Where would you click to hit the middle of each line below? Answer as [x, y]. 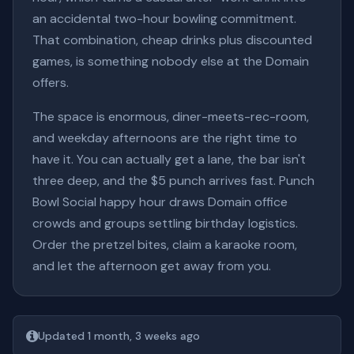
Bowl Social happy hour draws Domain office [160, 202]
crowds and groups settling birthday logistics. [165, 223]
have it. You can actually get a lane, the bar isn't [169, 159]
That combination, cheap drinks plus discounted [172, 40]
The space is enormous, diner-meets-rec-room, [171, 117]
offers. [51, 83]
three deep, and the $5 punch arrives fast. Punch [173, 181]
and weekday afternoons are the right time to [165, 138]
